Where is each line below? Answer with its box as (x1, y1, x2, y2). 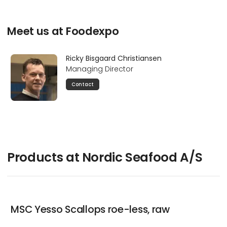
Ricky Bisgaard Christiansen (65, 53, 162, 63)
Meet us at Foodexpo (7, 23, 119, 39)
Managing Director (65, 63, 133, 74)
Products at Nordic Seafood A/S (7, 148, 203, 166)
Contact (71, 81, 94, 88)
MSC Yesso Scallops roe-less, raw (11, 202, 170, 216)
